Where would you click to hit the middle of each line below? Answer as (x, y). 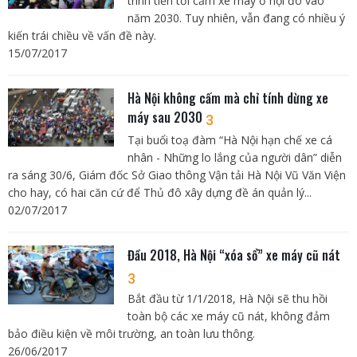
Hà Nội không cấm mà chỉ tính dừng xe (228, 98)
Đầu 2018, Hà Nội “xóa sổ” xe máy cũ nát (233, 255)
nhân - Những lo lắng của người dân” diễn (234, 157)
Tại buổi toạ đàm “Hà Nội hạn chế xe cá (229, 139)
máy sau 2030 (166, 117)
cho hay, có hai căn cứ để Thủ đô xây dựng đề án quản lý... (160, 192)
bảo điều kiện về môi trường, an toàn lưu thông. (131, 334)
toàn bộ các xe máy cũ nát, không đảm (228, 316)
